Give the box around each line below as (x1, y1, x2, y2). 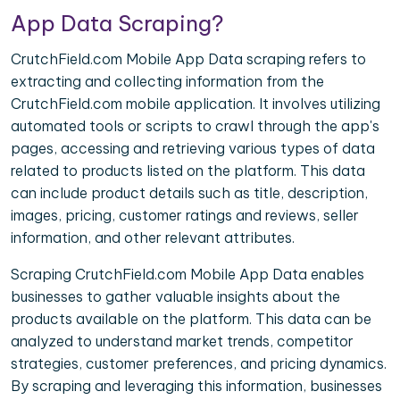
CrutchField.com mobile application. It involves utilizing (11, 95, 380, 113)
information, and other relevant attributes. (11, 229, 295, 247)
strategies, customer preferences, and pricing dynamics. (11, 354, 387, 373)
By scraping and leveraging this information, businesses (11, 377, 382, 396)
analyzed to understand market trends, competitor (11, 332, 354, 351)
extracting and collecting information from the (11, 72, 324, 91)
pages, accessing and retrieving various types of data (11, 139, 375, 158)
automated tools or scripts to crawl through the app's (11, 117, 379, 136)
